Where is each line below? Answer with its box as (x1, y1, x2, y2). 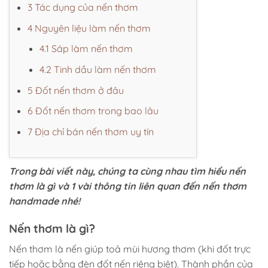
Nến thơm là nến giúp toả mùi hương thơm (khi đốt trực (9, 242, 251, 255)
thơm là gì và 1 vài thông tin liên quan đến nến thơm (9, 180, 246, 193)
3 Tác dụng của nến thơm (28, 1, 138, 14)
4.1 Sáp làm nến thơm (39, 42, 133, 55)
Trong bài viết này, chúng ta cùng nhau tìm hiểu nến (9, 165, 246, 178)
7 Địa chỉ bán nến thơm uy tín (28, 125, 154, 138)
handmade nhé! (9, 195, 80, 208)
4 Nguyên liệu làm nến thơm (28, 22, 151, 34)
